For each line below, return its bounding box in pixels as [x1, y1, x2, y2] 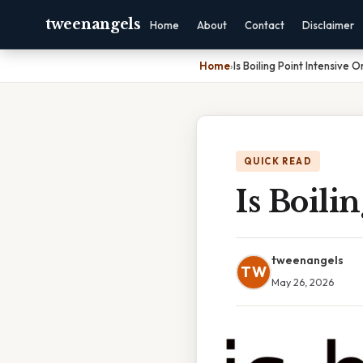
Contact [244, 19, 284, 32]
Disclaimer [301, 19, 354, 32]
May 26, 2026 [271, 275, 334, 288]
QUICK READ [244, 156, 312, 167]
